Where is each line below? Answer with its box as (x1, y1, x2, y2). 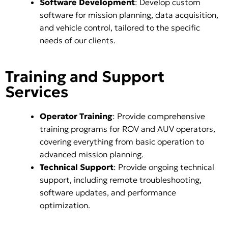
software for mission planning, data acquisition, (40, 10, 218, 20)
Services (5, 82, 68, 102)
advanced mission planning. (40, 149, 144, 160)
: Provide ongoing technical (113, 162, 214, 173)
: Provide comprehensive (112, 111, 205, 122)
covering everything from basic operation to (40, 136, 204, 147)
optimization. (40, 200, 90, 211)
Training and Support (5, 67, 164, 87)
